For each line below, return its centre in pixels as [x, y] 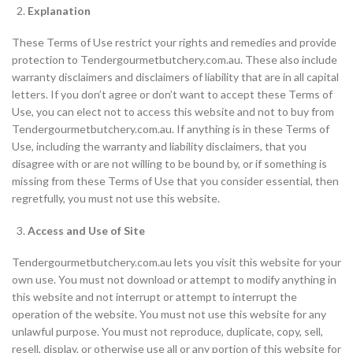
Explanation [59, 11]
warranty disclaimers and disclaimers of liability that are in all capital [175, 77]
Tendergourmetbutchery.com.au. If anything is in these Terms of [171, 129]
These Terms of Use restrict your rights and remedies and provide [174, 42]
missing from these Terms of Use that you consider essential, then [175, 181]
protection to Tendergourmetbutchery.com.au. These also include [175, 59]
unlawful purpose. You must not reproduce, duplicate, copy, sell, [167, 331]
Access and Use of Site [86, 230]
